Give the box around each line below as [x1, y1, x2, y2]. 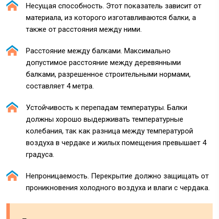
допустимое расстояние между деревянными [26, 58, 181, 67]
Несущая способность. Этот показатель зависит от [26, 1, 202, 10]
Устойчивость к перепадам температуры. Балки [26, 103, 188, 112]
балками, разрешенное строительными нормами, [26, 69, 191, 79]
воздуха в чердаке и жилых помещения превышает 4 [26, 138, 207, 147]
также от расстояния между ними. [26, 24, 142, 34]
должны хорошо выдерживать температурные [26, 114, 184, 124]
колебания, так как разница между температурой [26, 126, 194, 135]
